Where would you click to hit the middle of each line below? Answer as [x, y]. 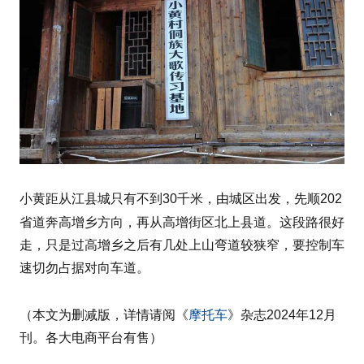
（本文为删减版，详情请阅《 [104, 314]
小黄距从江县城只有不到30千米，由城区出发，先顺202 [181, 198]
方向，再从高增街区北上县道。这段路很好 [221, 222]
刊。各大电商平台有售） [91, 337]
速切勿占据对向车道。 [84, 267]
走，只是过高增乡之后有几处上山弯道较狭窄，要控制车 [182, 245]
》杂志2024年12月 [282, 314]
